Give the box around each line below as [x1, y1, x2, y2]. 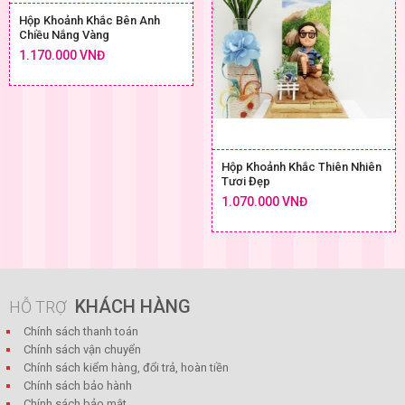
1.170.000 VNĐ [19, 47, 105, 62]
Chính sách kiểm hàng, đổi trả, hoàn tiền [24, 360, 229, 374]
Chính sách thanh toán [24, 324, 138, 338]
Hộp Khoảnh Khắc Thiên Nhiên [221, 159, 381, 174]
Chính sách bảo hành [24, 378, 132, 392]
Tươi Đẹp [221, 174, 270, 188]
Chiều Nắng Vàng [19, 27, 109, 42]
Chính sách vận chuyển [24, 342, 141, 356]
